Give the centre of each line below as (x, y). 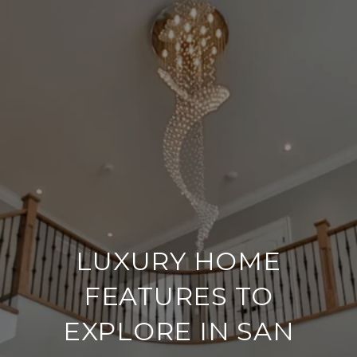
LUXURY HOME (178, 261)
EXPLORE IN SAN (178, 331)
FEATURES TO (178, 296)
